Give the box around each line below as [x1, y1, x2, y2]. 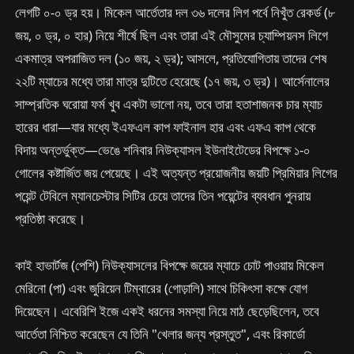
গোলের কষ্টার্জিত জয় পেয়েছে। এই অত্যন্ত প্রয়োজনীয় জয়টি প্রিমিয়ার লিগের [15, 164, 338, 183]
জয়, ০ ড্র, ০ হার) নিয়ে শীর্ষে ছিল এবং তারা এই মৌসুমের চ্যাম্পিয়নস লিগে [15, 26, 329, 45]
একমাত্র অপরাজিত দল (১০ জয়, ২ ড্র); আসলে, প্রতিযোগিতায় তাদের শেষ [15, 49, 328, 68]
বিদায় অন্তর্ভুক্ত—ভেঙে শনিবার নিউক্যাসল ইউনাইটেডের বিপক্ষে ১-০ [15, 141, 311, 160]
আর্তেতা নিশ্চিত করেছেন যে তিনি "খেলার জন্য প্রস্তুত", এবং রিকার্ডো [15, 325, 306, 344]
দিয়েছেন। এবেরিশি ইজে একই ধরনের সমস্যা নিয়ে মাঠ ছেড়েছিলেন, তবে [15, 302, 320, 321]
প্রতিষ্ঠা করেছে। [15, 209, 86, 228]
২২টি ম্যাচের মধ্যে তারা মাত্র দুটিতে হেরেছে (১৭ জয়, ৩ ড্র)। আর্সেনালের [15, 72, 330, 91]
